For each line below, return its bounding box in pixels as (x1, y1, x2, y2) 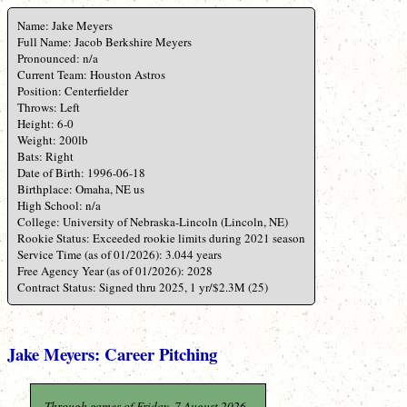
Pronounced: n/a (17, 50, 98, 67)
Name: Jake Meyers (17, 17, 113, 35)
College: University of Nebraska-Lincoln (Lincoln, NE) (17, 213, 288, 231)
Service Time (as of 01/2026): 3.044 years (17, 246, 222, 263)
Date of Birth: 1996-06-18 (17, 164, 145, 182)
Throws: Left (17, 99, 80, 116)
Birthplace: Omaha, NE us (17, 181, 144, 198)
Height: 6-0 (17, 115, 74, 133)
